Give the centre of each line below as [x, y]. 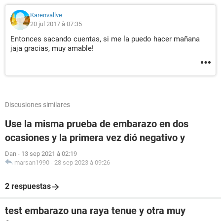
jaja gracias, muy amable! [52, 48]
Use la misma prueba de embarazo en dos [97, 124]
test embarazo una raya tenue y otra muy [95, 211]
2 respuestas [28, 186]
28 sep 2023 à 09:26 [82, 163]
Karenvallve [46, 15]
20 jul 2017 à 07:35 [56, 24]
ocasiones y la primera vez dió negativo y [95, 138]
